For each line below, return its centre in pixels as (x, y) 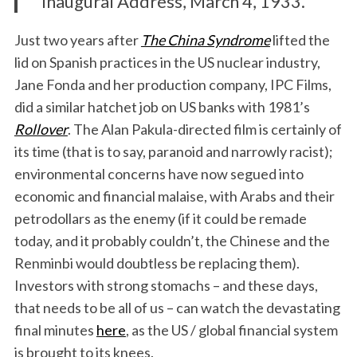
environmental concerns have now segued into (159, 174)
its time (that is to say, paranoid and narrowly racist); (173, 151)
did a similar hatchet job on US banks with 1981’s (162, 107)
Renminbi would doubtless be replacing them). (157, 263)
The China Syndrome (205, 40)
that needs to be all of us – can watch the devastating (177, 308)
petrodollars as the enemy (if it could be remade (160, 218)
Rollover (41, 129)
